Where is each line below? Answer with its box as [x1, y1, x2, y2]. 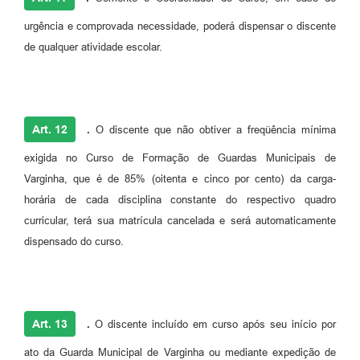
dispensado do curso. [24, 235, 124, 248]
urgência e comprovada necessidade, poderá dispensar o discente [24, 20, 336, 33]
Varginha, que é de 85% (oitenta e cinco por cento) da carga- [24, 173, 336, 186]
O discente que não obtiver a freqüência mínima [90, 124, 336, 137]
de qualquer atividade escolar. [24, 41, 162, 54]
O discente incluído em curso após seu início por [90, 318, 336, 331]
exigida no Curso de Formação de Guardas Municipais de [24, 152, 336, 165]
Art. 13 [32, 317, 67, 331]
